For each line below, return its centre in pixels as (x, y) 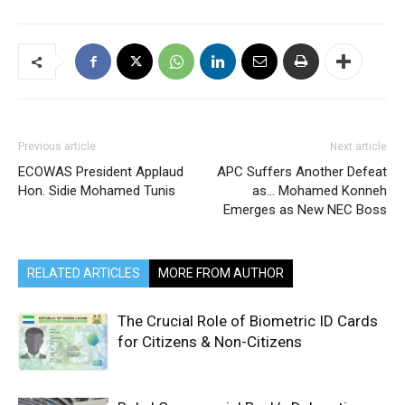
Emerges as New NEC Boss (305, 210)
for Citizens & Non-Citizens (212, 342)
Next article (358, 147)
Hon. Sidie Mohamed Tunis (97, 191)
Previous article (57, 147)
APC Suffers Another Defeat (302, 172)
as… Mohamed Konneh (320, 191)
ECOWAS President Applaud (101, 172)
